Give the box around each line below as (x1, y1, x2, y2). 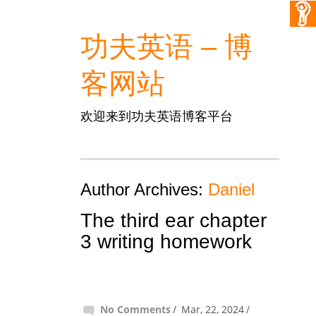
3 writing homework (80, 231, 252, 253)
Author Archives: (80, 180, 208, 199)
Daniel (208, 180, 255, 199)
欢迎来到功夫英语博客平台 (80, 107, 233, 124)
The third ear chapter (80, 209, 267, 231)
